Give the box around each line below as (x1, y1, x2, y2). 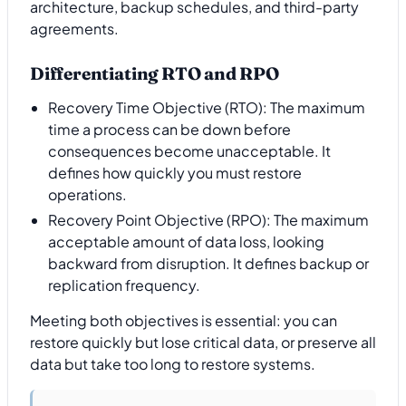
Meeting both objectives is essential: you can (30, 310, 337, 330)
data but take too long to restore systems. (30, 353, 315, 373)
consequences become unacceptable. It (48, 141, 331, 161)
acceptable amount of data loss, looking (48, 232, 324, 252)
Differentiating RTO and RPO (30, 62, 279, 84)
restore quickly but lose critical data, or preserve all (30, 332, 376, 352)
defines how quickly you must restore (48, 163, 302, 183)
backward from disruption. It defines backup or (48, 254, 369, 274)
